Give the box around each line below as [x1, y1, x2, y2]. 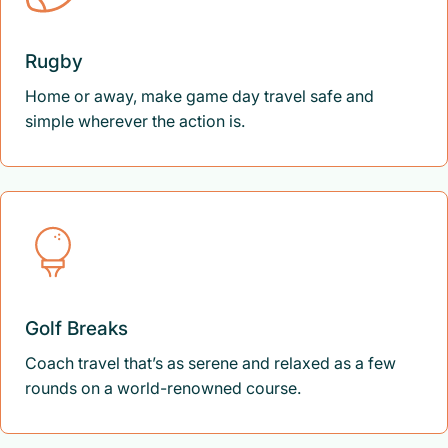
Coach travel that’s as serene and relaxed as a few [25, 353, 396, 373]
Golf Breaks [25, 317, 128, 340]
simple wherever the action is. [25, 111, 245, 131]
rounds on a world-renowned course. [25, 378, 305, 398]
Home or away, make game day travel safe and [25, 86, 374, 106]
